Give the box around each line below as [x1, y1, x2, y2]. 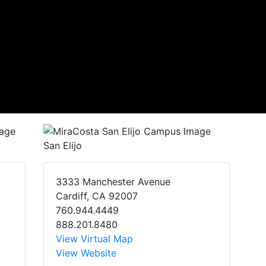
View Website [56, 246, 116, 259]
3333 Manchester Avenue [56, 175, 170, 188]
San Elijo [43, 139, 82, 151]
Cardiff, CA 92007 [56, 189, 138, 202]
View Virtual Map [56, 232, 133, 245]
